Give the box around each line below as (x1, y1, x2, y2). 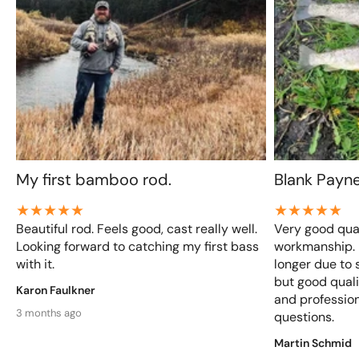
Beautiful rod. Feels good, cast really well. (16, 220, 257, 237)
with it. (16, 256, 54, 272)
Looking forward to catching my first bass (16, 238, 259, 255)
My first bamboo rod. (16, 169, 171, 190)
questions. (273, 309, 334, 325)
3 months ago (16, 306, 82, 320)
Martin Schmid (273, 336, 352, 350)
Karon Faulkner (16, 283, 95, 297)
